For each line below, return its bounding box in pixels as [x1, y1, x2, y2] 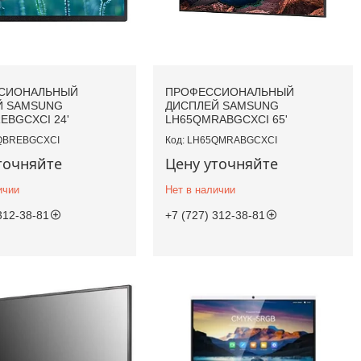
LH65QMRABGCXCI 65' [165, 113, 288, 127]
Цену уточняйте [165, 154, 279, 174]
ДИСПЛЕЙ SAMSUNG [165, 99, 280, 113]
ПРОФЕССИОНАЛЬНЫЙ [165, 85, 295, 99]
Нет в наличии [165, 184, 236, 197]
